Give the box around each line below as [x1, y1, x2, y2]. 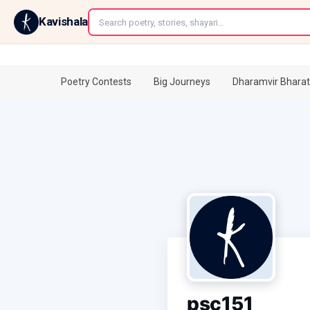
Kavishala [39, 15, 88, 28]
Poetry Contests [61, 76, 131, 87]
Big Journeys [154, 76, 210, 87]
